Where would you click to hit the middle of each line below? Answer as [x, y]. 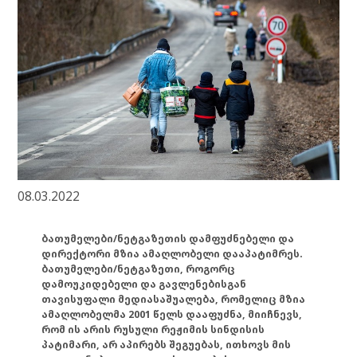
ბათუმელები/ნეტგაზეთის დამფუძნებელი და [168, 238]
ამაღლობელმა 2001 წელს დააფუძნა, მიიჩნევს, [172, 314]
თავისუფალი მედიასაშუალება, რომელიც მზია [174, 299]
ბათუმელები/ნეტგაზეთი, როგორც [139, 269]
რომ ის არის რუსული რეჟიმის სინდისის [153, 329]
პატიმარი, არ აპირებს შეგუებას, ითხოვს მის [167, 344]
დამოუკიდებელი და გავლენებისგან [144, 284]
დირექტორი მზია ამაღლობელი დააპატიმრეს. [173, 253]
